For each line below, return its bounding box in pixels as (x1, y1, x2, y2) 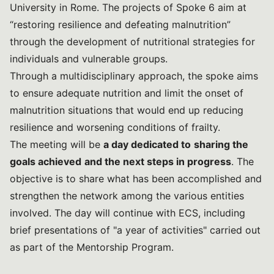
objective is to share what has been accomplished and (10, 172, 262, 185)
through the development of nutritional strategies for (10, 35, 255, 48)
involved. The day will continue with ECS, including (10, 207, 245, 219)
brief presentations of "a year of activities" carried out (10, 224, 261, 236)
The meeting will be (10, 138, 103, 150)
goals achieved (10, 155, 81, 168)
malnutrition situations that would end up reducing (10, 104, 243, 116)
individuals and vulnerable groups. (10, 53, 168, 65)
